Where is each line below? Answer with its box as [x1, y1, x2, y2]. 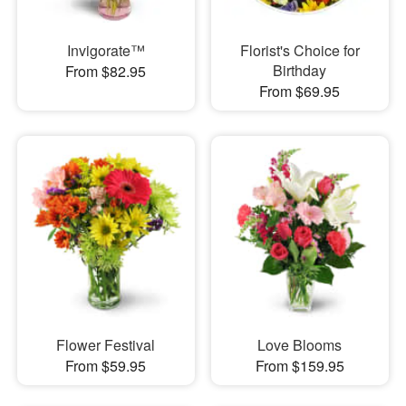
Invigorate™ [66, 39, 145, 61]
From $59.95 [65, 355, 147, 377]
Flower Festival [56, 334, 156, 356]
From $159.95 [255, 355, 344, 377]
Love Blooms [257, 334, 343, 356]
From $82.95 [65, 60, 147, 82]
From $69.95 [259, 80, 341, 101]
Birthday [273, 59, 327, 81]
